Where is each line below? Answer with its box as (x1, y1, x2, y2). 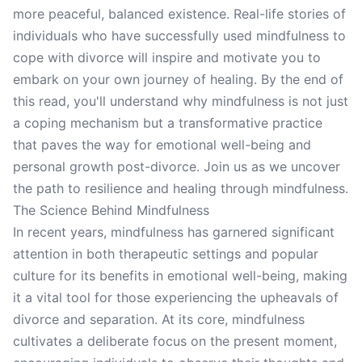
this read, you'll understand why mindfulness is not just (13, 93, 348, 109)
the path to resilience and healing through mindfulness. (13, 180, 348, 196)
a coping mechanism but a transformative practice (13, 115, 322, 131)
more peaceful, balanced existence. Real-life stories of (13, 6, 346, 22)
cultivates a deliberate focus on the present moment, (13, 333, 337, 349)
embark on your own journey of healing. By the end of (13, 71, 343, 87)
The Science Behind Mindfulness (13, 202, 209, 218)
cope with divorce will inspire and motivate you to (13, 49, 321, 65)
